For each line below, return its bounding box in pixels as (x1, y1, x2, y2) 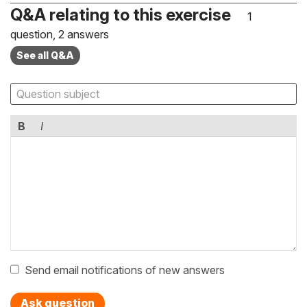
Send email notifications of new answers (25, 263, 225, 278)
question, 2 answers (10, 27, 109, 42)
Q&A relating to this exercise (10, 5, 231, 25)
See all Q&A (16, 49, 74, 62)
